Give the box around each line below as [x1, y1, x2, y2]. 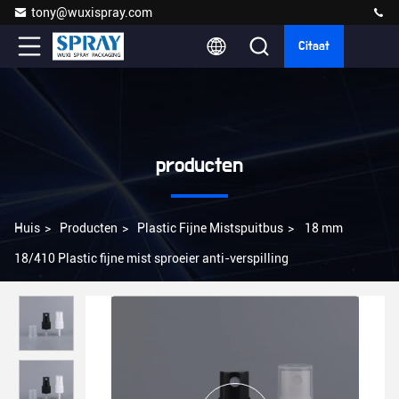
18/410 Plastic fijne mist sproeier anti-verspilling [14, 251, 289, 265]
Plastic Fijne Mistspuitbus [137, 221, 283, 235]
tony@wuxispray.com [31, 5, 152, 20]
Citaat [298, 40, 330, 53]
